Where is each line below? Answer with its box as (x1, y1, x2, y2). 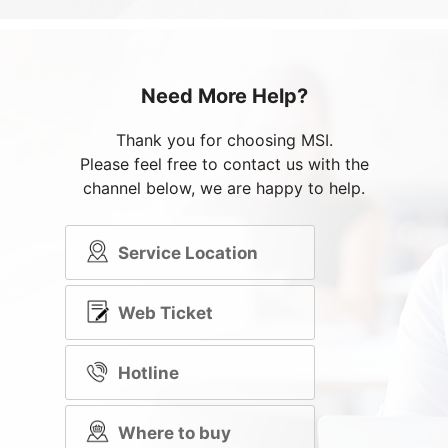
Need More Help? (140, 84, 308, 108)
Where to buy (118, 422, 231, 443)
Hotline (118, 362, 179, 383)
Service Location (118, 242, 258, 263)
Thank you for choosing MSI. (115, 130, 333, 150)
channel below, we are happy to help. (83, 178, 365, 198)
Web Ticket (118, 302, 213, 323)
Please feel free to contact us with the (79, 154, 369, 174)
